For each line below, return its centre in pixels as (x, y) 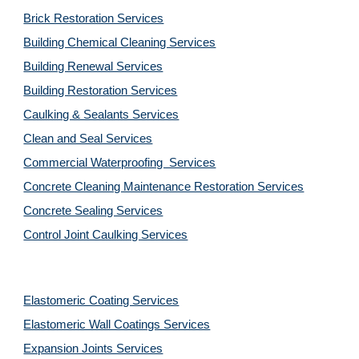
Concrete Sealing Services (93, 211)
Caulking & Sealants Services (101, 115)
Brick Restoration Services (94, 18)
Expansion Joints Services (93, 349)
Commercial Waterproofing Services (120, 163)
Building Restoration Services (101, 91)
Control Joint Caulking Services (106, 235)
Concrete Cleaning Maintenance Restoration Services (164, 187)
